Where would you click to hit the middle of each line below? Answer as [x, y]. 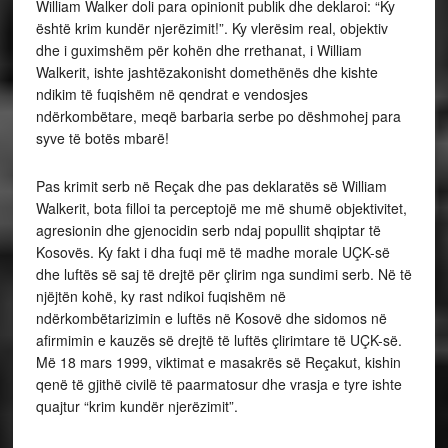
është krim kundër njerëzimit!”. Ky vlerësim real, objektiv [211, 28]
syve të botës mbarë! [102, 138]
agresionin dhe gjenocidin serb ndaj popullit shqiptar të [208, 230]
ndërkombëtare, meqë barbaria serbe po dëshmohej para [218, 116]
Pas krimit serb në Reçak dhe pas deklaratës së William [211, 186]
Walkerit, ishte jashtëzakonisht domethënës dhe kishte [206, 72]
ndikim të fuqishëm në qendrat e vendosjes [171, 94]
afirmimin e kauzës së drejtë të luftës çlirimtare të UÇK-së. [218, 340]
